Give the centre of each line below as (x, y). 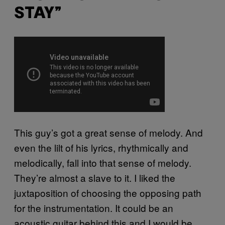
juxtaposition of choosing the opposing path (108, 193)
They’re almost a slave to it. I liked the (95, 178)
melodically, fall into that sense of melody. (103, 163)
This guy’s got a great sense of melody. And (108, 133)
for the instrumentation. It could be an (94, 208)
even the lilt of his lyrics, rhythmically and (101, 148)
